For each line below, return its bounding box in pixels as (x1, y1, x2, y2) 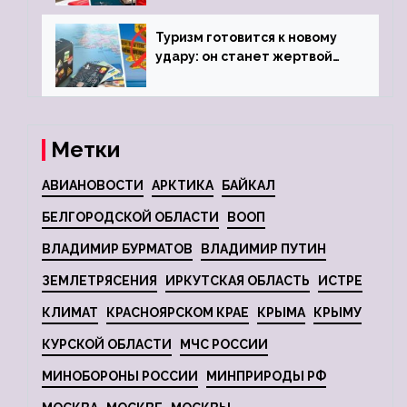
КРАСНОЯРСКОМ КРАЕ (106, 305, 249, 321)
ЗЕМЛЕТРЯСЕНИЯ (42, 273, 157, 289)
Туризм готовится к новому (155, 30, 337, 45)
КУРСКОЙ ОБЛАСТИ (42, 337, 172, 352)
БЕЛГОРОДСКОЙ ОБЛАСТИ (42, 210, 219, 225)
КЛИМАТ (42, 305, 98, 321)
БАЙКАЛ (222, 178, 275, 194)
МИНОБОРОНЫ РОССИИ (42, 369, 198, 384)
